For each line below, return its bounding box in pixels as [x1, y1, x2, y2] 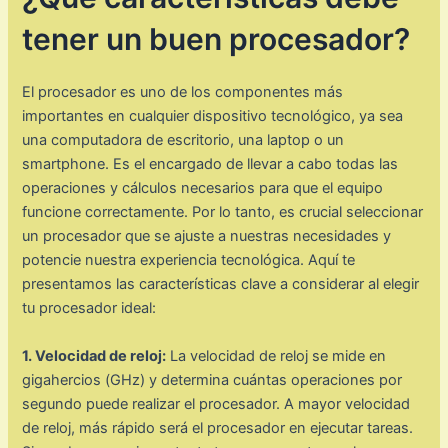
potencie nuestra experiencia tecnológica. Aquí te [22, 251, 356, 270]
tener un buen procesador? [22, 21, 411, 58]
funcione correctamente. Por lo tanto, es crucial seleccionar [22, 203, 424, 222]
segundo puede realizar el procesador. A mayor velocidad [22, 394, 411, 413]
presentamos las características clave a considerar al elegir [22, 275, 420, 294]
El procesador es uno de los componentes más [22, 83, 344, 102]
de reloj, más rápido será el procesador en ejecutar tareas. [22, 418, 414, 437]
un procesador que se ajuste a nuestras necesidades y [22, 227, 392, 246]
